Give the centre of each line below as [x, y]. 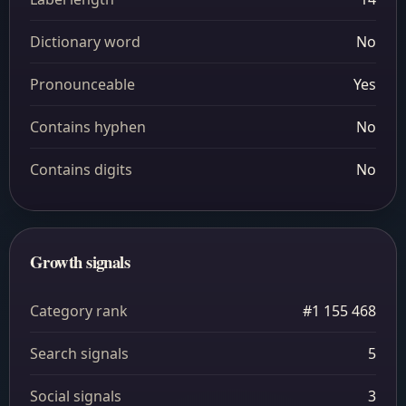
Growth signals [80, 261]
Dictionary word [85, 42]
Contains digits [81, 169]
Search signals [79, 353]
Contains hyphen [88, 127]
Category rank [79, 311]
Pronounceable [82, 84]
